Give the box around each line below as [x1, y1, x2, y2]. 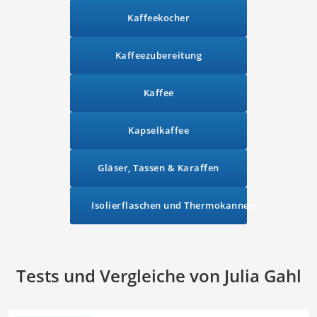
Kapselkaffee [128, 123, 189, 137]
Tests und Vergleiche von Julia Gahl [16, 263, 301, 287]
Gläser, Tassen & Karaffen [98, 161, 219, 174]
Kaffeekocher [127, 11, 190, 24]
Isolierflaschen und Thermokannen [91, 198, 255, 212]
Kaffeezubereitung [115, 48, 202, 62]
